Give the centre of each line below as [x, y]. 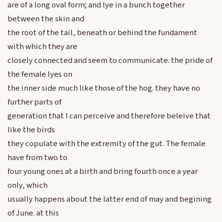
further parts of [34, 102]
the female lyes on [40, 75]
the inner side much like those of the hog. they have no [104, 88]
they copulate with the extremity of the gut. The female [107, 144]
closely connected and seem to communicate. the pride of [110, 61]
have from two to [37, 158]
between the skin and [46, 19]
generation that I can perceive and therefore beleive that [109, 116]
